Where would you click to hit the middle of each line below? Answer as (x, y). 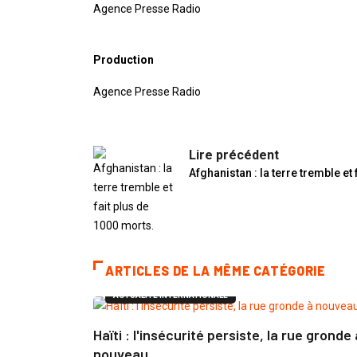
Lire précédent (234, 155)
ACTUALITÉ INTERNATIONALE (171, 296)
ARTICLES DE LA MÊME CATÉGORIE (216, 271)
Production (124, 60)
